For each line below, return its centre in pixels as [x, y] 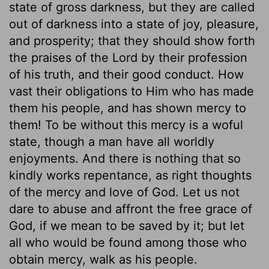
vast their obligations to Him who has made [131, 91]
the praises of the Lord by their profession [128, 57]
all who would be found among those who [128, 242]
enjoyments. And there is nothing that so [125, 158]
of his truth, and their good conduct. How [126, 74]
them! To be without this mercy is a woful [126, 125]
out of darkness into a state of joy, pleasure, [134, 24]
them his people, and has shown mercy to [128, 108]
